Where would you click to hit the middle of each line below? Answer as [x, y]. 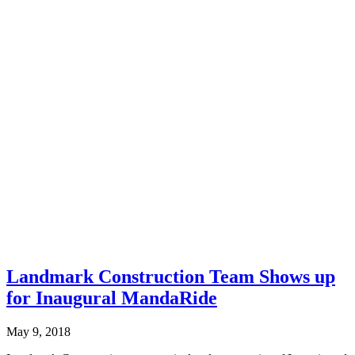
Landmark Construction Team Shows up [171, 276]
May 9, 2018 [38, 331]
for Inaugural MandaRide [112, 298]
